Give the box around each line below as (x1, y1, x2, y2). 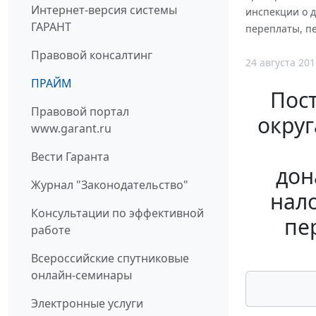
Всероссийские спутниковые (31, 250, 189, 267)
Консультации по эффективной (31, 205, 204, 221)
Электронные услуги (31, 296, 143, 312)
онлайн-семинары (31, 267, 132, 284)
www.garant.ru (31, 121, 111, 137)
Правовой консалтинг (31, 47, 152, 63)
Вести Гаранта (31, 149, 109, 165)
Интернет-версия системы (31, 2, 177, 18)
